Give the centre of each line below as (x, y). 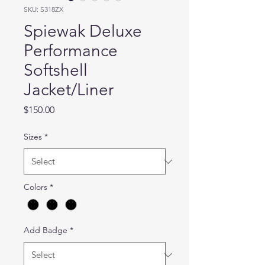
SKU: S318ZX (43, 9)
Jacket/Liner (69, 90)
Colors (35, 187)
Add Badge (46, 230)
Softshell (56, 70)
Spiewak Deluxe (83, 31)
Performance (71, 51)
